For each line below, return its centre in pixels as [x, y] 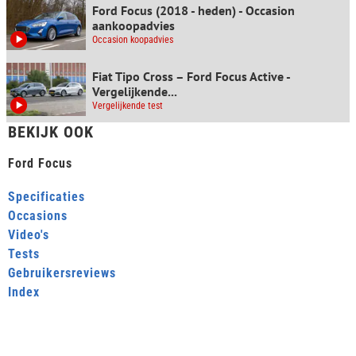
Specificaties [46, 197]
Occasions [38, 216]
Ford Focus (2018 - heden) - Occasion [193, 11]
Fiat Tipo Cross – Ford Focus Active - [191, 77]
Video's [29, 235]
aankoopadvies [133, 26]
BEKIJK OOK [51, 132]
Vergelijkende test [128, 106]
